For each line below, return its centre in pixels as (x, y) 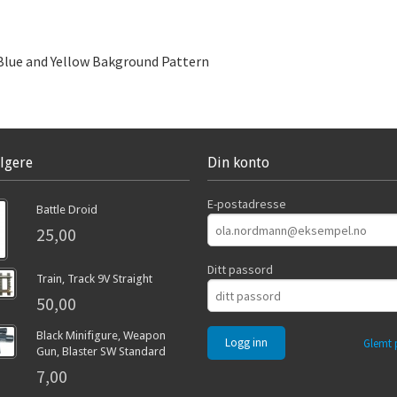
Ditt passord (240, 270)
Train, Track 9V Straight (94, 279)
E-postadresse (247, 204)
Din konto (238, 163)
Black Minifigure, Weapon (101, 336)
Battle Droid (66, 210)
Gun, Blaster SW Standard (101, 352)
